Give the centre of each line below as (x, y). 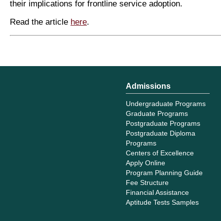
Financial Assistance (158, 192)
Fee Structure (147, 182)
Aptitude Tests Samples (163, 202)
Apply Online (146, 163)
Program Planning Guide (165, 172)
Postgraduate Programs (163, 123)
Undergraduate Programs (166, 103)
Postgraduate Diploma (161, 133)
